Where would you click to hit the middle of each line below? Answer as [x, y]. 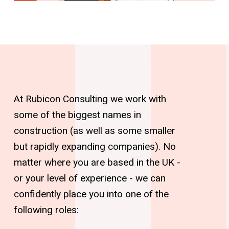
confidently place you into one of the [91, 194]
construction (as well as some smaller [94, 131]
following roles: [46, 210]
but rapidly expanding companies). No [95, 146]
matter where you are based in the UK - [97, 162]
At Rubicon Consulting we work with [90, 99]
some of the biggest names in [77, 115]
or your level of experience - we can [89, 178]
